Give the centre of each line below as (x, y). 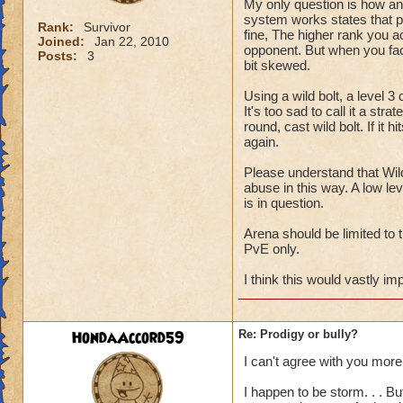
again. (261, 142)
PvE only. (272, 249)
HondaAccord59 (128, 338)
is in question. (284, 203)
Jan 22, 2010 (132, 41)
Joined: (63, 41)
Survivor (107, 27)
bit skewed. (277, 65)
